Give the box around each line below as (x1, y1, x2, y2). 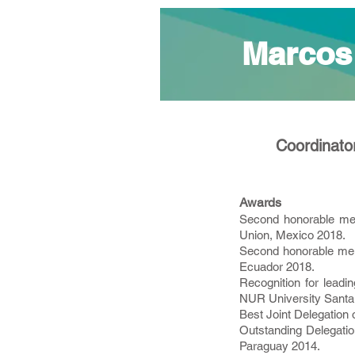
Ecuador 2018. (239, 260, 315, 273)
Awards (239, 195, 281, 210)
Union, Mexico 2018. (239, 228, 345, 242)
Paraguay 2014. (239, 339, 320, 353)
